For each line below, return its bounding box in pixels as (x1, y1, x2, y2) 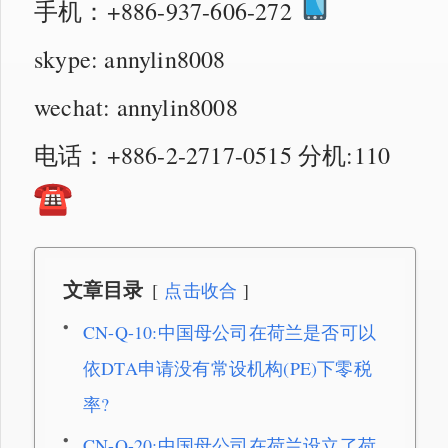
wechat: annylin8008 (34, 90, 238, 123)
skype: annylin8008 (34, 42, 226, 75)
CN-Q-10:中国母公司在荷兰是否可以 (83, 319, 376, 344)
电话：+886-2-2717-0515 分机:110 (34, 138, 391, 171)
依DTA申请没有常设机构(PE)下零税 (83, 355, 372, 380)
